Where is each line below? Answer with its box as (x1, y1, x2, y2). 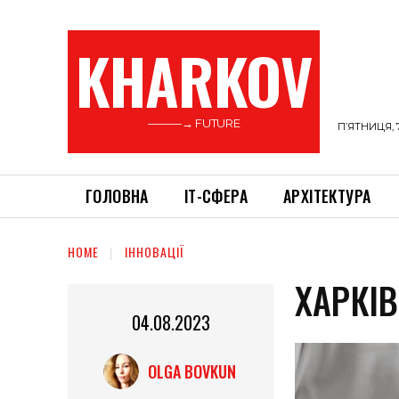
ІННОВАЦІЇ (125, 242, 184, 262)
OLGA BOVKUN (147, 360, 236, 384)
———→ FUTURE (147, 116, 240, 130)
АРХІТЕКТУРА (283, 184, 371, 208)
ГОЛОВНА (85, 184, 149, 208)
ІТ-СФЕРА (183, 184, 248, 208)
